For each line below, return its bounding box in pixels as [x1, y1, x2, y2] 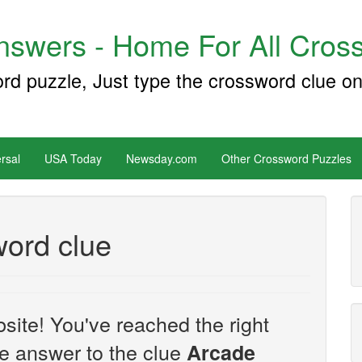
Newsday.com [126, 150, 197, 166]
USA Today [44, 150, 102, 166]
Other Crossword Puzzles [221, 150, 351, 166]
